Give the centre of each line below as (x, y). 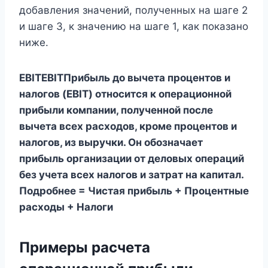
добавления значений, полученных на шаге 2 (133, 10)
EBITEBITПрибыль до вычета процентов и (125, 77)
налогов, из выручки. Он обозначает (111, 142)
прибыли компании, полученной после (116, 110)
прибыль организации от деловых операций (132, 158)
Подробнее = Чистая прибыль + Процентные (134, 191)
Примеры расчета (85, 247)
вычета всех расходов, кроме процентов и (128, 126)
